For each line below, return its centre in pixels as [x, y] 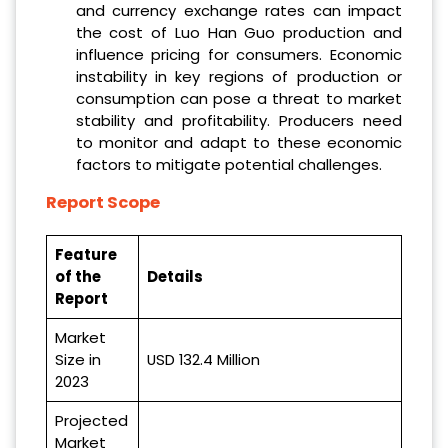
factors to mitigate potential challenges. [228, 165]
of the [78, 276]
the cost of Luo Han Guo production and [238, 33]
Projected [91, 420]
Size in [78, 359]
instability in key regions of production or [238, 77]
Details [175, 276]
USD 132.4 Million [203, 359]
